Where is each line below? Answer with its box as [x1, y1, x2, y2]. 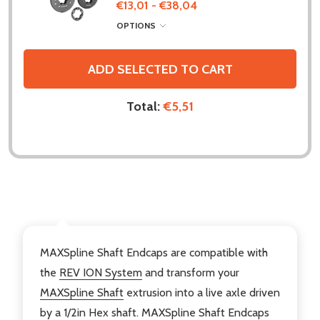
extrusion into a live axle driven [124, 286, 280, 300]
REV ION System [59, 266, 142, 280]
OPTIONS [116, 20, 158, 31]
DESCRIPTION [26, 194, 98, 209]
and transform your [142, 266, 239, 280]
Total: [126, 99, 163, 115]
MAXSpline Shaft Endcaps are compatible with [40, 246, 268, 260]
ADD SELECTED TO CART [87, 61, 233, 77]
